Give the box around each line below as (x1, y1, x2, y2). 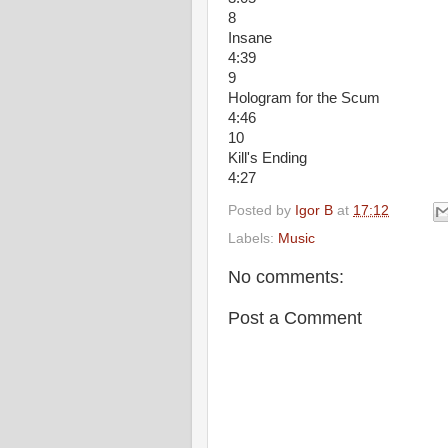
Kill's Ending (228, 150, 307, 166)
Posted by (228, 202, 295, 218)
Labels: (228, 230, 278, 246)
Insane (228, 30, 272, 46)
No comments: (228, 266, 344, 287)
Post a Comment (228, 307, 362, 328)
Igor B (295, 202, 333, 218)
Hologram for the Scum (228, 90, 380, 106)
